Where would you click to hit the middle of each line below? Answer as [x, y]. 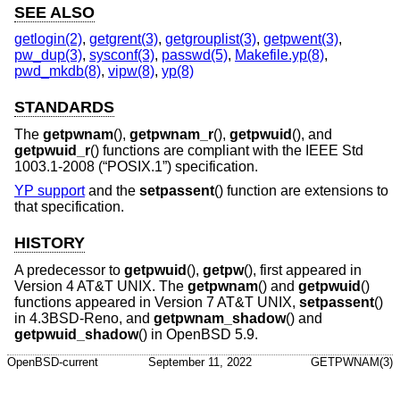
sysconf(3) [122, 55]
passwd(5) [195, 55]
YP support [50, 191]
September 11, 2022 [200, 362]
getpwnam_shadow [220, 319]
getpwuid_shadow [76, 335]
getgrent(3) [124, 39]
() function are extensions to [301, 191]
